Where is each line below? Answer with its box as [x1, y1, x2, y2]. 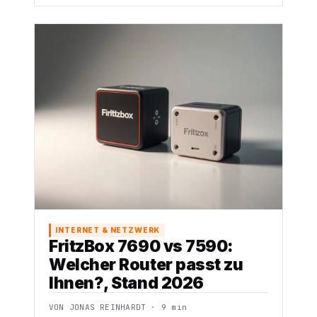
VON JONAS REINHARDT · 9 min [49, 302, 188, 313]
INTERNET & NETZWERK [55, 225, 161, 235]
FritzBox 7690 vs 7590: [49, 236, 234, 256]
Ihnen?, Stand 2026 [49, 273, 204, 293]
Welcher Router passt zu [49, 255, 243, 275]
